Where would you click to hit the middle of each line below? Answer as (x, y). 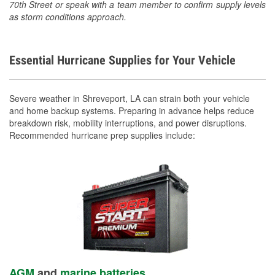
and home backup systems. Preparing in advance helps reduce (132, 110)
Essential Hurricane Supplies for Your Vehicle (122, 60)
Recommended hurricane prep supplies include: (102, 135)
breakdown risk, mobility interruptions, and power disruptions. (128, 122)
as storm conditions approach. (68, 16)
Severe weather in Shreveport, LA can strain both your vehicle (130, 98)
